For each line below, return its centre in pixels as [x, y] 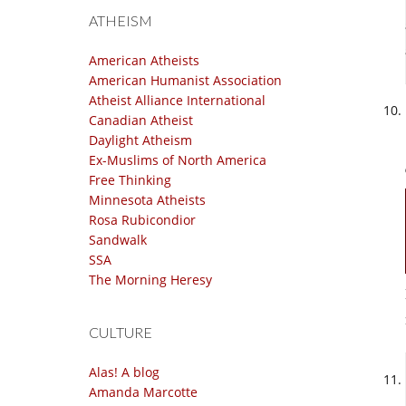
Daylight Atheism [140, 140]
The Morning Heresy [150, 280]
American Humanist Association [185, 80]
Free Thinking [130, 180]
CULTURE [121, 332]
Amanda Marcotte [143, 392]
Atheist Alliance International [177, 100]
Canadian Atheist [141, 120]
